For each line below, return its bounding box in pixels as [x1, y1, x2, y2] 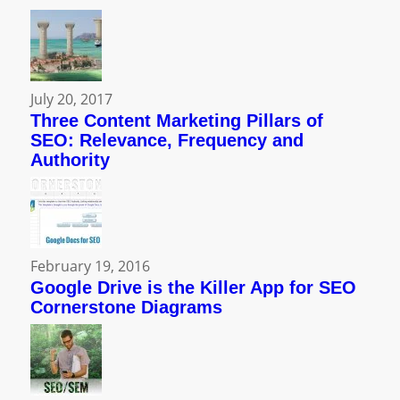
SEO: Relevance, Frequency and [29, 129, 304, 150]
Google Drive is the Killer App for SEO [29, 277, 356, 297]
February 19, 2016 [29, 255, 150, 276]
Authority [29, 149, 110, 170]
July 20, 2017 [29, 88, 112, 109]
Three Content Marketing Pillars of [29, 110, 323, 130]
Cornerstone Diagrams [29, 296, 222, 317]
